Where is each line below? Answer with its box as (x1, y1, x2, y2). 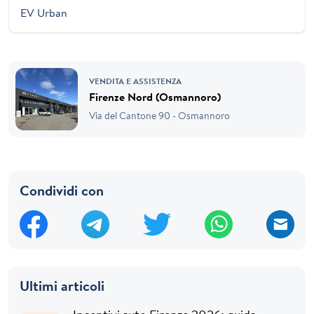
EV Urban (20, 4, 67, 20)
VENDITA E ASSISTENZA (89, 74, 182, 87)
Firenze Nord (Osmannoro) (89, 88, 221, 104)
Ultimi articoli (20, 275, 104, 295)
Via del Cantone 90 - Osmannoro (89, 108, 230, 123)
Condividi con (20, 180, 104, 200)
